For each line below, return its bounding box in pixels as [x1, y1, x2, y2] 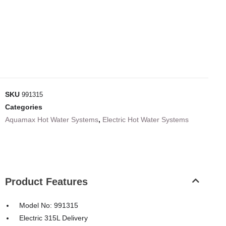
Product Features [5, 176, 88, 188]
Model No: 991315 [19, 201, 78, 210]
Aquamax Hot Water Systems [5, 116, 98, 124]
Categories [5, 103, 42, 111]
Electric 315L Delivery [19, 214, 88, 222]
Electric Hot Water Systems [102, 116, 189, 124]
